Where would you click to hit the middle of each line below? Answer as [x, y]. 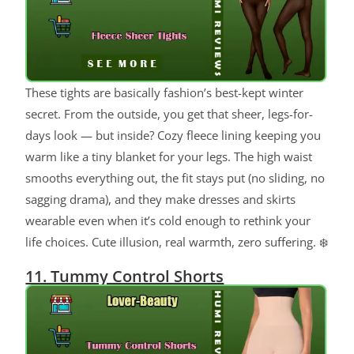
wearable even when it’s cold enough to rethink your [168, 221]
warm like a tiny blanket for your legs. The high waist [169, 157]
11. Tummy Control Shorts [125, 277]
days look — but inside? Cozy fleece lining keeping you [173, 136]
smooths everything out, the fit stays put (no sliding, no [175, 178]
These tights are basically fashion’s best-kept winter [165, 93]
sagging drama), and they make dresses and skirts [161, 200]
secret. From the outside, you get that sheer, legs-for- [169, 114]
